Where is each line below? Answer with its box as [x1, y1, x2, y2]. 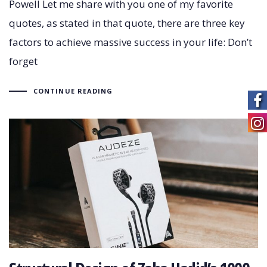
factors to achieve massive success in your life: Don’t [9, 35, 252, 49]
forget [9, 54, 38, 69]
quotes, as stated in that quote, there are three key [9, 16, 245, 30]
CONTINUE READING [33, 86, 113, 95]
